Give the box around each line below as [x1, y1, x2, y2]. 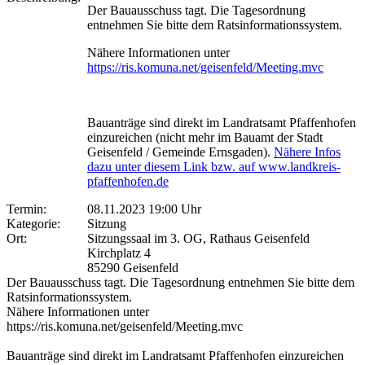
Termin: [7, 201, 53, 216]
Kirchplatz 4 [87, 245, 151, 260]
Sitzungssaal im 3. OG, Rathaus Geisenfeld [87, 231, 310, 245]
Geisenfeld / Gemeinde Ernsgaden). [87, 144, 274, 159]
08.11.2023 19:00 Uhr [87, 201, 201, 216]
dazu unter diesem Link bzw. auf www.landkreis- [87, 159, 341, 174]
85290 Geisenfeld [87, 260, 178, 275]
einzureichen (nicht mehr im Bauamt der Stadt [87, 130, 323, 144]
